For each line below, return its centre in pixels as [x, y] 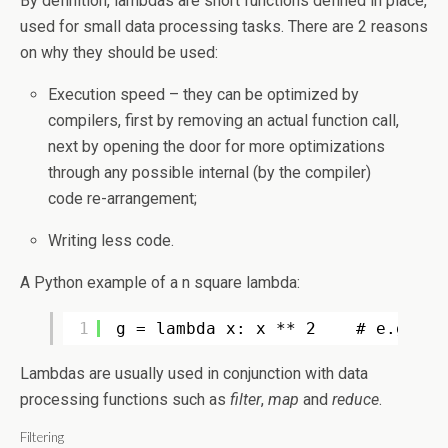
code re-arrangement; [123, 198]
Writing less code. [111, 240]
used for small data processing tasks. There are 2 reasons [224, 26]
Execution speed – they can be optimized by [204, 94]
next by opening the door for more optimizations [217, 146]
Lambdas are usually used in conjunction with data [194, 373]
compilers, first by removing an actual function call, [224, 120]
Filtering [42, 437]
